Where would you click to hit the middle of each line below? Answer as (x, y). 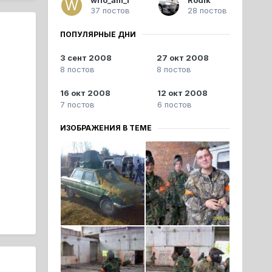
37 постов (110, 10)
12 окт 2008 (182, 93)
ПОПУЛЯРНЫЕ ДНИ (98, 34)
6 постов (174, 105)
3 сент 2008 (86, 58)
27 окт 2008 (183, 58)
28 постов (207, 10)
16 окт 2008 (85, 93)
